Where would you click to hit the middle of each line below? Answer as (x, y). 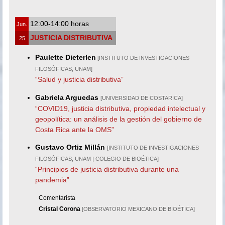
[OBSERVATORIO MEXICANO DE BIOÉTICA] (139, 209)
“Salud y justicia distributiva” (80, 80)
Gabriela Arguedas (67, 97)
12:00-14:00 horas (60, 23)
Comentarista (57, 198)
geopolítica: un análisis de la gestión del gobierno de (119, 119)
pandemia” (52, 180)
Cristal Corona (61, 209)
